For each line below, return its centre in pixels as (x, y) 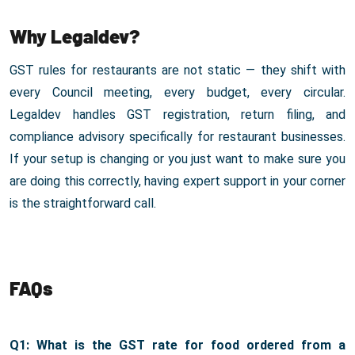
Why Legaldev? (74, 36)
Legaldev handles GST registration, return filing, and (177, 115)
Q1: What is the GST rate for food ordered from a (177, 345)
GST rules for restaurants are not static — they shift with (177, 71)
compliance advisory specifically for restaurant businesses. (177, 137)
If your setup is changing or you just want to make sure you (177, 159)
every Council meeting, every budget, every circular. (177, 93)
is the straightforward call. (83, 204)
